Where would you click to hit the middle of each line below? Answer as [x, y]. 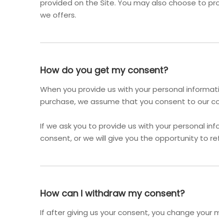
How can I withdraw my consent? [112, 193]
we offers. [58, 15]
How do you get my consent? [104, 70]
